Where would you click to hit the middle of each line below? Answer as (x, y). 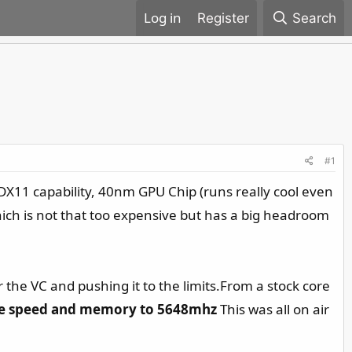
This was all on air (273, 309)
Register (223, 18)
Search (314, 18)
